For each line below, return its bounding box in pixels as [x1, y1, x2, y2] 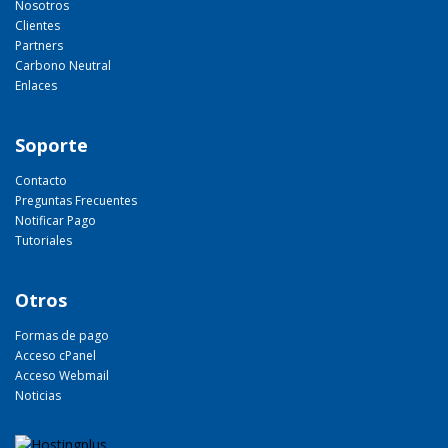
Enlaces [15, 77, 57, 94]
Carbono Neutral [15, 57, 111, 74]
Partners [15, 37, 63, 54]
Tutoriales [15, 232, 72, 249]
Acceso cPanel [15, 347, 96, 364]
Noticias [15, 387, 61, 404]
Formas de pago [15, 327, 109, 344]
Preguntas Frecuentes [15, 192, 137, 209]
